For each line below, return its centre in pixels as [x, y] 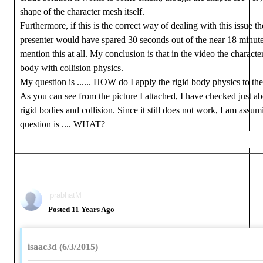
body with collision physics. [72, 68]
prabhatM [66, 195]
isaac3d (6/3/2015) [63, 247]
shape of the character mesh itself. [82, 11]
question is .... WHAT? [63, 124]
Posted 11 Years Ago [81, 209]
